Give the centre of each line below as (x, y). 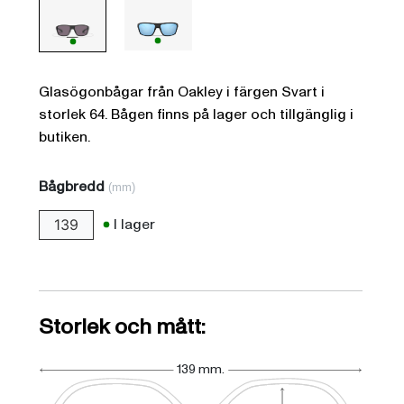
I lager (135, 224)
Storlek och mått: (123, 326)
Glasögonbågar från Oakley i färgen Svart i (182, 92)
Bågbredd (74, 187)
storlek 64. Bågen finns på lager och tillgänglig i (197, 115)
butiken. (65, 138)
